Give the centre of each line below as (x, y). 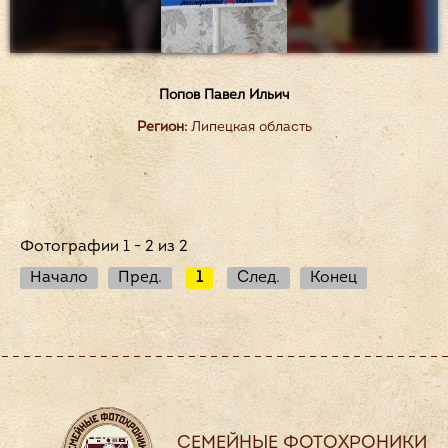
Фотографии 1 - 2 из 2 (104, 247)
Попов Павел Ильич (224, 95)
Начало (59, 278)
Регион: (161, 127)
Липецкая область (249, 127)
